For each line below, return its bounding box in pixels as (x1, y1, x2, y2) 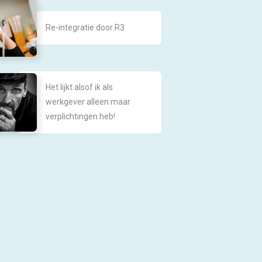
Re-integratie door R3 (46, 22, 125, 32)
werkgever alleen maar (46, 97, 131, 106)
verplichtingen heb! (46, 112, 116, 121)
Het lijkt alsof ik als (46, 82, 113, 92)
